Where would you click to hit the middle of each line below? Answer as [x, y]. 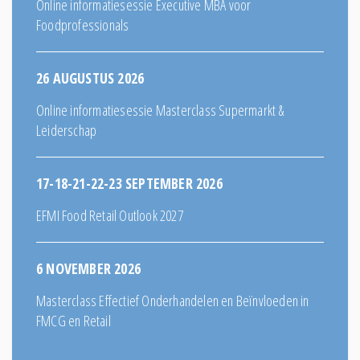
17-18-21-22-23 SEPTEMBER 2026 [129, 183]
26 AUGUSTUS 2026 [90, 78]
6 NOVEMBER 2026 [88, 268]
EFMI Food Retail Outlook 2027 [110, 215]
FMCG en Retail [74, 320]
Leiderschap [67, 130]
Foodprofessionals [83, 25]
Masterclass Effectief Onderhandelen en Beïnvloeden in [173, 300]
